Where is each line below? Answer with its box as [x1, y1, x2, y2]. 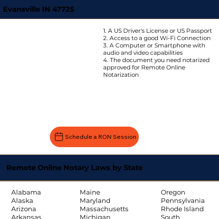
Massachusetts [79, 205, 129, 213]
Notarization [103, 71, 139, 79]
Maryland [79, 197, 110, 205]
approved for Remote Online [103, 64, 185, 71]
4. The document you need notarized [103, 56, 210, 64]
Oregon [160, 188, 185, 197]
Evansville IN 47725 [2, 5, 74, 14]
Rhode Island [160, 205, 204, 213]
